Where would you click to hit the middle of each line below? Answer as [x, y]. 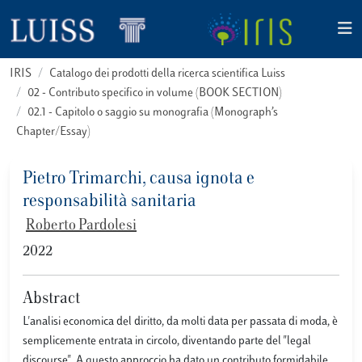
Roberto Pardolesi [81, 226]
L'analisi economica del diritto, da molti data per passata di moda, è [180, 322]
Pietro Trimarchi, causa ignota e [139, 179]
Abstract [51, 299]
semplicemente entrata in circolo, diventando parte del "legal [167, 341]
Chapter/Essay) [53, 132]
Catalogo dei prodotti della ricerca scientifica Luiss [167, 74]
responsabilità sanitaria [109, 202]
